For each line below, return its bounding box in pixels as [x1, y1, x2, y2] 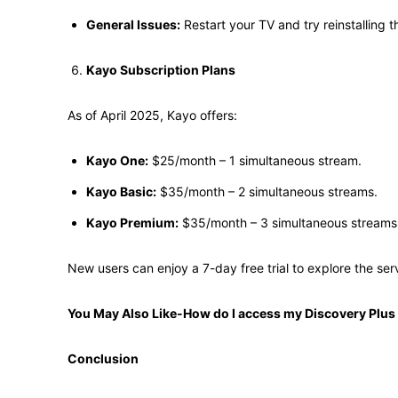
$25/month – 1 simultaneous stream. [148, 153, 362, 168]
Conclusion [68, 351, 139, 366]
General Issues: [86, 17, 180, 32]
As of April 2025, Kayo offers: [68, 107, 237, 123]
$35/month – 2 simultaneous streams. [156, 184, 378, 199]
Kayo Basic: [86, 184, 156, 199]
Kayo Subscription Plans [86, 62, 235, 77]
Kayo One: [86, 153, 148, 168]
